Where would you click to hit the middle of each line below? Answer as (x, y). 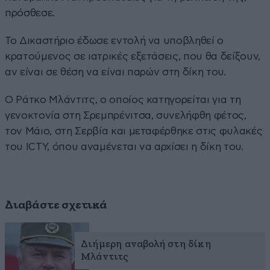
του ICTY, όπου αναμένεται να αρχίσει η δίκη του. (124, 146)
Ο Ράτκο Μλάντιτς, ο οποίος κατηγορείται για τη (123, 99)
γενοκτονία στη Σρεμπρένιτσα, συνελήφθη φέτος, (126, 115)
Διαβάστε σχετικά (56, 205)
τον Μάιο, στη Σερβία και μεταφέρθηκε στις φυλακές (134, 131)
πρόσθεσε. (30, 13)
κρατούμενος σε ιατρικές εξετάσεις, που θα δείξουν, (133, 56)
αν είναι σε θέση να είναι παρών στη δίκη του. (115, 72)
